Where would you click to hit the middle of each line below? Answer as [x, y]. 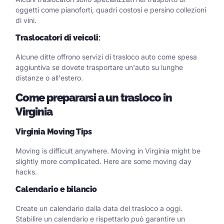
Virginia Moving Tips [53, 131]
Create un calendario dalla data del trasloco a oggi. [99, 208]
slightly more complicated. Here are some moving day [103, 161]
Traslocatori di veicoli [57, 38]
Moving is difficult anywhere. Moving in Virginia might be [108, 150]
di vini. [26, 20]
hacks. [26, 171]
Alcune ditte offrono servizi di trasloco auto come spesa [106, 57]
